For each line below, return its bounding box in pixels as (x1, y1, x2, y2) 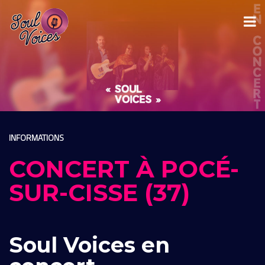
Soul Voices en (9, 231, 170, 258)
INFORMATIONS (9, 131, 64, 144)
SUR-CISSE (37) (9, 177, 190, 207)
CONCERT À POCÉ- (9, 154, 239, 183)
